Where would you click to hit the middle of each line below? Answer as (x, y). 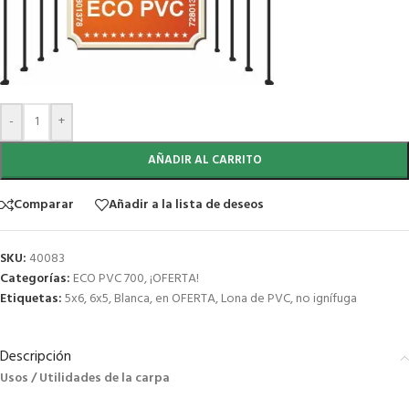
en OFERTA (185, 299)
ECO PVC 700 (109, 279)
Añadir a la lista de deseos (186, 204)
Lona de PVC (256, 299)
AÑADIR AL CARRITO (204, 161)
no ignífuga (326, 299)
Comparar (44, 204)
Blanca (132, 299)
